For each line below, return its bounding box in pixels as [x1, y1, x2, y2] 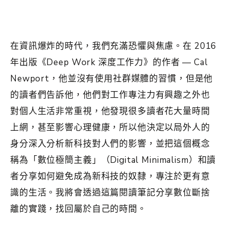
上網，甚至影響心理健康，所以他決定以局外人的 [10, 122, 210, 133]
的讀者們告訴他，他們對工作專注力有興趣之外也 [10, 89, 210, 101]
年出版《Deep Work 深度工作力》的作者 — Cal [10, 56, 208, 68]
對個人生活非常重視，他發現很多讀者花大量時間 [10, 105, 210, 117]
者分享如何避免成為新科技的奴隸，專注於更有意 [10, 170, 210, 182]
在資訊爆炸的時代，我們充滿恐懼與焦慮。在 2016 [10, 40, 217, 52]
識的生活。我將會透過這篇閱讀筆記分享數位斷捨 [10, 187, 210, 198]
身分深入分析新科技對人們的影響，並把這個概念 [10, 138, 210, 150]
